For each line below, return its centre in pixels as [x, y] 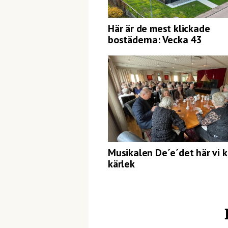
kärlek [121, 164]
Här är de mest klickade [159, 28]
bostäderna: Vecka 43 [155, 40]
